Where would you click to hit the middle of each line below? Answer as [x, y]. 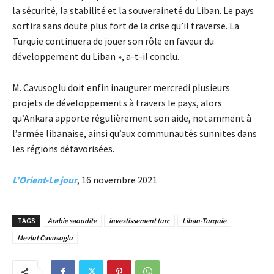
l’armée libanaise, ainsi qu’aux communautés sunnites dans [135, 133]
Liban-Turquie [204, 220]
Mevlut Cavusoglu [45, 237]
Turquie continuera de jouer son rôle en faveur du [113, 41]
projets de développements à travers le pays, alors [117, 102]
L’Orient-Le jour [45, 180]
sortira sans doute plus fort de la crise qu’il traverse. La [126, 25]
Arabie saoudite [72, 220]
